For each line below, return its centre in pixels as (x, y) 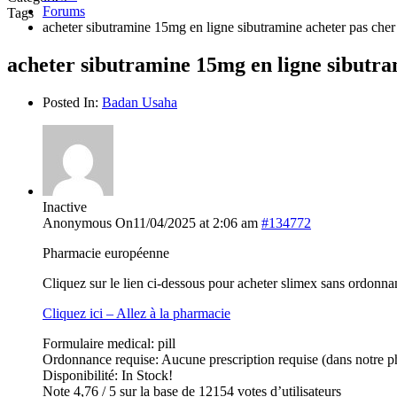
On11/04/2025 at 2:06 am (187, 222)
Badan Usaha (140, 102)
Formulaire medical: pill (109, 343)
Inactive (65, 206)
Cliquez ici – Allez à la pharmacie (136, 313)
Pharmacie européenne (106, 253)
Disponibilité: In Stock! (108, 375)
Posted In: (72, 102)
